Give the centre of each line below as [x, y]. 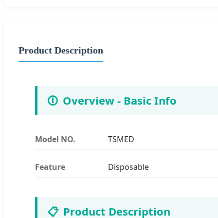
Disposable [128, 167]
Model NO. [55, 139]
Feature [50, 167]
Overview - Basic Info [120, 100]
